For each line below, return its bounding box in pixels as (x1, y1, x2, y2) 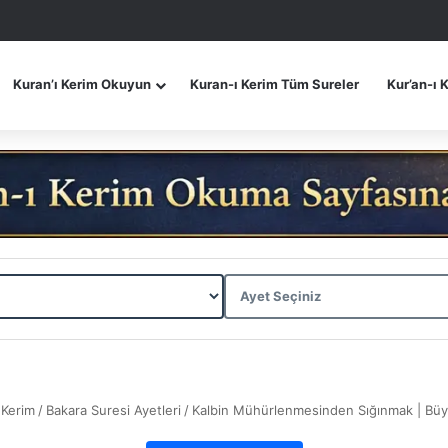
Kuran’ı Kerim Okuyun (13, 76, 151, 92)
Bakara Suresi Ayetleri (46, 401, 181, 418)
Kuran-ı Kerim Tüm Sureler (190, 76, 359, 92)
